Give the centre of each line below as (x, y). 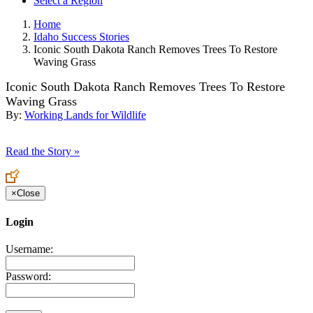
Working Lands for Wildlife (85, 115)
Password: (28, 276)
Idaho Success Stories (81, 37)
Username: (29, 249)
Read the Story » (43, 152)
